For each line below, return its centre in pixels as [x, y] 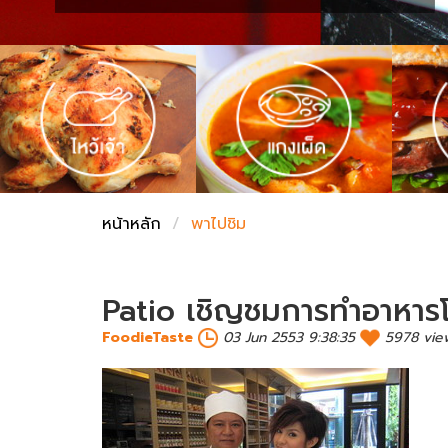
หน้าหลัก [131, 223]
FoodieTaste [147, 337]
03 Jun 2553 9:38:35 [289, 337]
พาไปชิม [218, 223]
